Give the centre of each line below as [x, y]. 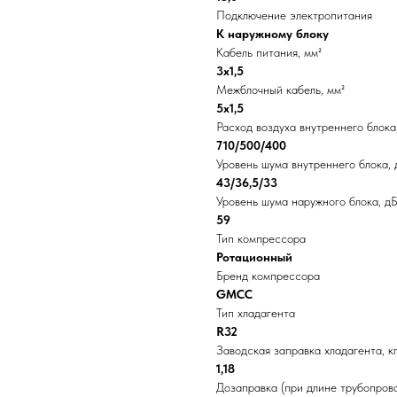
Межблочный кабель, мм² [280, 90]
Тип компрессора [261, 239]
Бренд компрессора [268, 276]
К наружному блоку [272, 34]
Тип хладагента [256, 313]
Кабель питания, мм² [269, 53]
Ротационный [254, 257]
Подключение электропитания [294, 16]
